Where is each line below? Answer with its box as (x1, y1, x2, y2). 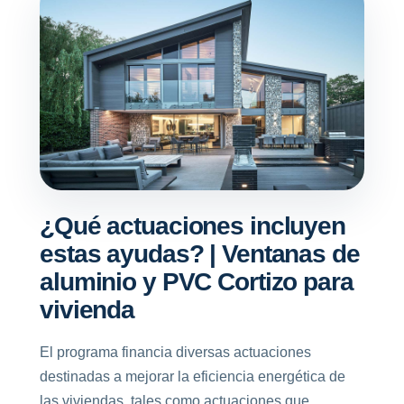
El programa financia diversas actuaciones (40, 344, 311, 360)
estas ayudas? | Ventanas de (40, 239, 360, 268)
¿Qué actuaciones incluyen (40, 211, 346, 240)
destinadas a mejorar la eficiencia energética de (40, 368, 345, 384)
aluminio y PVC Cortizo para (40, 267, 353, 296)
